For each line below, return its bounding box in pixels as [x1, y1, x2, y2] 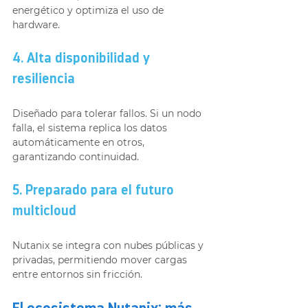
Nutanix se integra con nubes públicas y [12, 239, 206, 252]
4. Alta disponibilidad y [12, 52, 153, 66]
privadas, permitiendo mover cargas [12, 253, 190, 266]
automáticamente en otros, [12, 135, 147, 148]
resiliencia [12, 72, 75, 87]
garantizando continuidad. [12, 150, 139, 163]
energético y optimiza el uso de [12, 3, 166, 16]
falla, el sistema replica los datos [12, 121, 170, 134]
